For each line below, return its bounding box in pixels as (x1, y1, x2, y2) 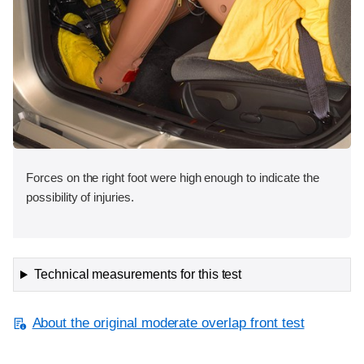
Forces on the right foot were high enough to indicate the (26, 170, 319, 184)
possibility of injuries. (26, 189, 134, 204)
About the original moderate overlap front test (32, 315, 305, 331)
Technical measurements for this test (33, 267, 242, 282)
